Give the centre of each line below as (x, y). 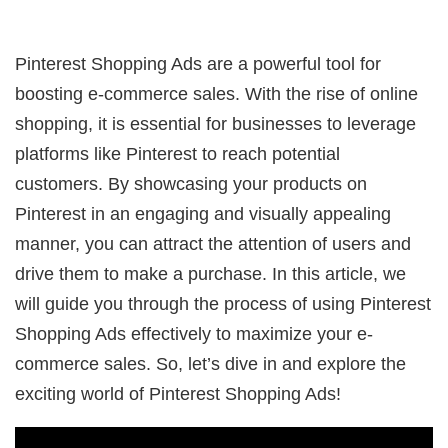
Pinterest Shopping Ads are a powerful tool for (198, 64)
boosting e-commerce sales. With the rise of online (217, 94)
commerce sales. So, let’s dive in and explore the (211, 364)
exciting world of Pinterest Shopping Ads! (178, 394)
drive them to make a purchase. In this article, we (211, 274)
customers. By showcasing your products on (191, 184)
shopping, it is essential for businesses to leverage (216, 124)
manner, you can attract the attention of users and (213, 244)
